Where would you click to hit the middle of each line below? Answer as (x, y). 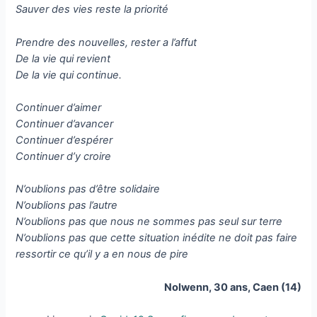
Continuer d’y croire (64, 156)
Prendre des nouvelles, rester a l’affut (106, 42)
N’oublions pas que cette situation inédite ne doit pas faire (157, 238)
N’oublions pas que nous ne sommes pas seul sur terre (149, 222)
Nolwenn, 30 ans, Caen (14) (232, 287)
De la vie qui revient (63, 58)
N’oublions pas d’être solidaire (88, 189)
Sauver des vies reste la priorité (92, 10)
